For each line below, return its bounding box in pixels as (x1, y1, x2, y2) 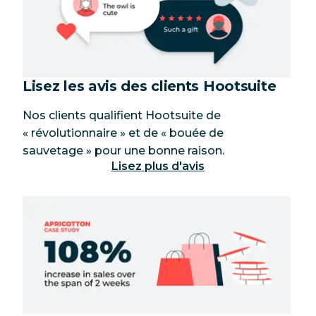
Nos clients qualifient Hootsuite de (23, 109, 221, 123)
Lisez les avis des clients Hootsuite (23, 78, 276, 95)
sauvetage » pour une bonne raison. (23, 144, 224, 158)
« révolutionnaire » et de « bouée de (23, 126, 224, 140)
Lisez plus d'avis (111, 159, 205, 174)
